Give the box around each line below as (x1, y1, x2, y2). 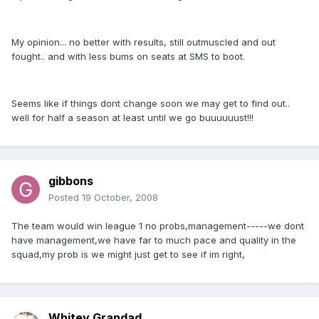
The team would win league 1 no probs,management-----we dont (11, 220, 304, 232)
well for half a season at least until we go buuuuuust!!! (11, 112, 253, 124)
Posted (48, 192, 82, 204)
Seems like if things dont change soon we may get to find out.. (11, 98, 290, 110)
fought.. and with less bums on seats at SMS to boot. (11, 51, 245, 63)
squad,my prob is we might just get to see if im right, (11, 249, 245, 261)
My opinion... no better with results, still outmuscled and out (11, 36, 276, 48)
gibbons (48, 174, 93, 189)
